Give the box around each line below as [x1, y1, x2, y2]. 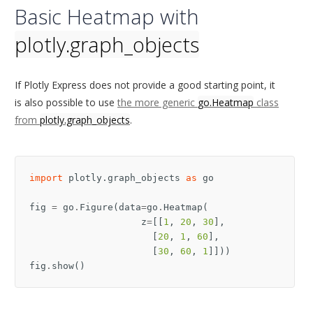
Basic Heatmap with [15, 3, 199, 31]
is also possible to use [15, 96, 117, 110]
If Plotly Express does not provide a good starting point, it [15, 78, 275, 92]
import [29, 173, 63, 184]
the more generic [117, 96, 198, 110]
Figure [80, 202, 113, 213]
